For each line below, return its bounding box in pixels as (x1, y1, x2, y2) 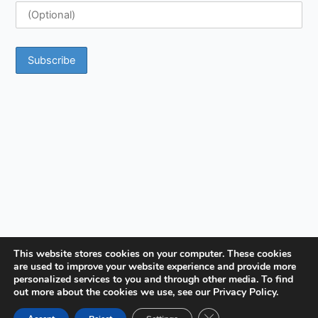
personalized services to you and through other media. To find (13, 273, 293, 286)
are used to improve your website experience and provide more (13, 260, 296, 273)
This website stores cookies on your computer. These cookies (13, 247, 292, 261)
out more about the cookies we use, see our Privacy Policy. (13, 285, 278, 299)
